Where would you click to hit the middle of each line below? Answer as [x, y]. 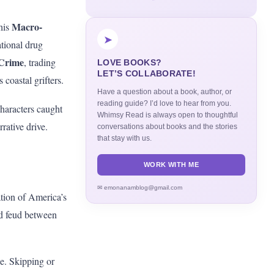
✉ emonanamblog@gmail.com [140, 187]
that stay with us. [124, 138]
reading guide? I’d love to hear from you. [164, 103]
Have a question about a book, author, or [165, 92]
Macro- [27, 27]
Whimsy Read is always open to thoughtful [168, 115]
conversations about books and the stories [167, 127]
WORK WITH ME [171, 165]
